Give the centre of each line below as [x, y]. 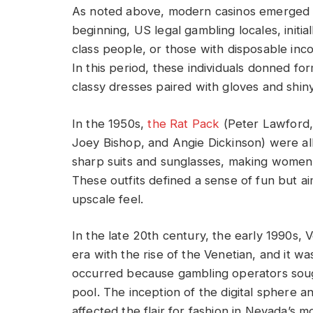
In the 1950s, [108, 123]
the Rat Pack [184, 123]
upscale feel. [108, 199]
